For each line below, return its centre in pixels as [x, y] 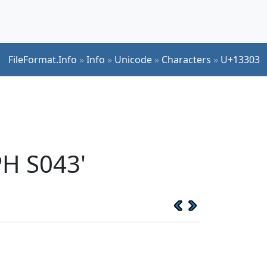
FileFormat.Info [43, 59]
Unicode [133, 59]
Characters [186, 59]
